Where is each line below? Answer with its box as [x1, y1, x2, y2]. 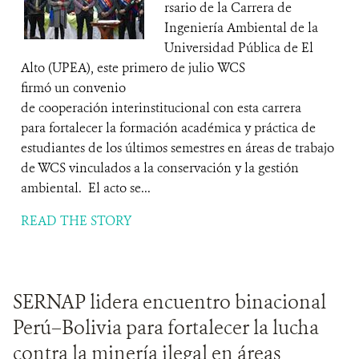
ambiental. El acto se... [21, 179, 151, 196]
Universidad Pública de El [164, 39, 313, 56]
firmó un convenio [21, 79, 126, 96]
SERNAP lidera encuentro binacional [13, 289, 326, 315]
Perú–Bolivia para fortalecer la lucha [13, 315, 319, 341]
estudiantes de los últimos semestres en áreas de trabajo [21, 139, 334, 156]
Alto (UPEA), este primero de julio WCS [21, 59, 245, 76]
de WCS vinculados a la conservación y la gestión [21, 159, 299, 176]
